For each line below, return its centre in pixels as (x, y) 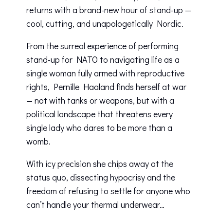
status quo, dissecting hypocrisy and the (101, 177)
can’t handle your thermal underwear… (95, 205)
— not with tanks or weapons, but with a (100, 100)
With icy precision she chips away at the (100, 164)
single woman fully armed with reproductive (105, 73)
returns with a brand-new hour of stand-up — (109, 10)
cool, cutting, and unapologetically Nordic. (105, 24)
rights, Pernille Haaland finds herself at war (106, 87)
